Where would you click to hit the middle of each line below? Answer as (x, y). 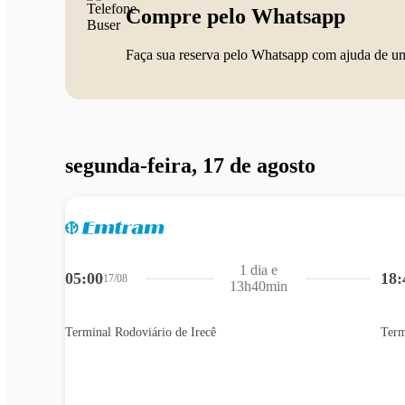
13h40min (259, 287)
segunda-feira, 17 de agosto (190, 166)
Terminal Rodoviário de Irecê (141, 333)
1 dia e (259, 270)
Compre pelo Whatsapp (235, 17)
